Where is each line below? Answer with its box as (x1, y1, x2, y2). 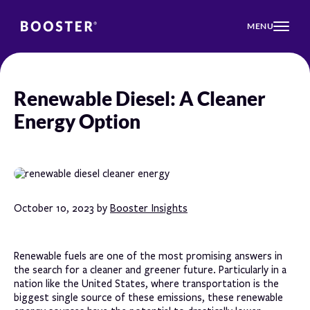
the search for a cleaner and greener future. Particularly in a (14, 263, 286, 276)
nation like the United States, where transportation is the (14, 277, 279, 290)
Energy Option (14, 109, 140, 133)
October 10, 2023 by (14, 201, 110, 215)
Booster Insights (110, 201, 188, 215)
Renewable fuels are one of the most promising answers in (14, 249, 282, 262)
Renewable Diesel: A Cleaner (14, 86, 266, 110)
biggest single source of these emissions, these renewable (14, 291, 283, 304)
